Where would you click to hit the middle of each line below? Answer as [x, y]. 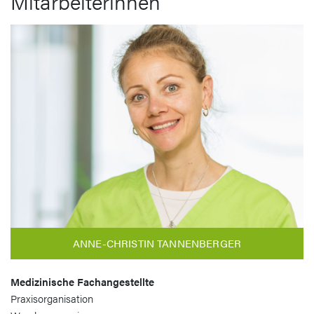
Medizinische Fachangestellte [82, 281]
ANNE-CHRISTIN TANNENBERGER [157, 243]
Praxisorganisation [52, 298]
